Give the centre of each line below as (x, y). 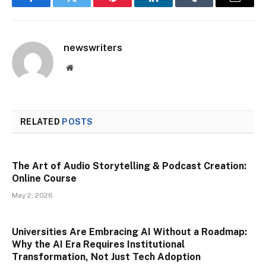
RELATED (41, 122)
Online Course (44, 179)
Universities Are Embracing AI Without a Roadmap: (129, 232)
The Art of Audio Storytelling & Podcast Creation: (129, 166)
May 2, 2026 (32, 196)
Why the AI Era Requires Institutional (98, 245)
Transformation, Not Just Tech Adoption (106, 257)
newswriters (93, 48)
